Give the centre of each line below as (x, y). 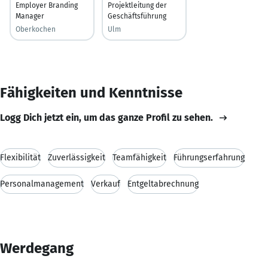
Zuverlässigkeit (77, 157)
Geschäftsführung (137, 16)
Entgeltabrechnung (163, 184)
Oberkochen (36, 29)
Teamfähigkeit (139, 157)
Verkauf (106, 184)
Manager (30, 16)
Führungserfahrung (209, 157)
